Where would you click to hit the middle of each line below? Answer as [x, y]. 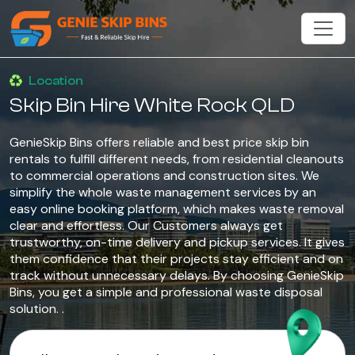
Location [56, 81]
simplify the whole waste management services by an [163, 192]
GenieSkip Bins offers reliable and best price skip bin [159, 142]
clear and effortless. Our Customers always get [146, 225]
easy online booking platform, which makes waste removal [177, 209]
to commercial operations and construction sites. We [164, 176]
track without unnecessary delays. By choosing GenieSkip [177, 275]
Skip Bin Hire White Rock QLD [152, 105]
